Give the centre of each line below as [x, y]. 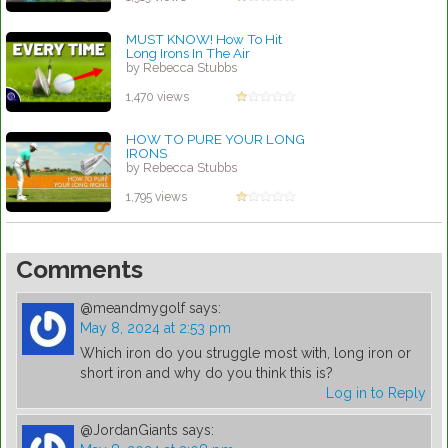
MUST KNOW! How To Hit [204, 39]
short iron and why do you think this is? [206, 373]
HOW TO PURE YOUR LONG [215, 139]
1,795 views [156, 197]
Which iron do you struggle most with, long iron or [245, 353]
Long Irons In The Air [188, 53]
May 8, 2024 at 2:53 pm [155, 328]
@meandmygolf [132, 308]
